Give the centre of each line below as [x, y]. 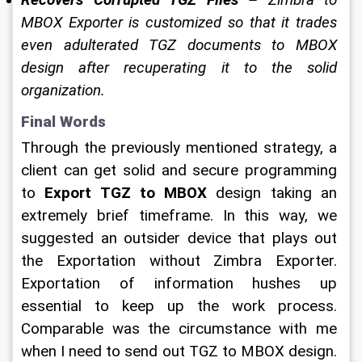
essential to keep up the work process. [181, 306]
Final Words [65, 122]
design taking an [274, 193]
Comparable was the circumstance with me [181, 329]
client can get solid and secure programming [181, 170]
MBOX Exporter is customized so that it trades [181, 22]
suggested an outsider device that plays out [181, 238]
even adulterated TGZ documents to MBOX [181, 45]
